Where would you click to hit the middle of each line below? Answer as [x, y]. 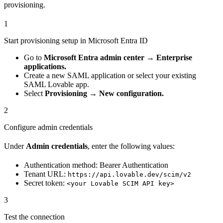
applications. [45, 67]
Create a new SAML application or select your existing [110, 76]
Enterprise [174, 58]
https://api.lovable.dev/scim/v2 [129, 175]
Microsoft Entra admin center [94, 58]
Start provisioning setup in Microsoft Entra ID [76, 41]
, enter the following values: [131, 146]
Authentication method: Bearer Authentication [96, 165]
